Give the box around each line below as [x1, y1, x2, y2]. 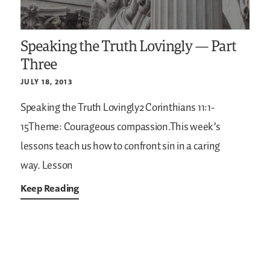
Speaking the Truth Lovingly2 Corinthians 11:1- [20, 99, 215, 116]
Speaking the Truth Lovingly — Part [20, 35, 237, 55]
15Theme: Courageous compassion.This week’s [20, 118, 221, 136]
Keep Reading [20, 181, 79, 194]
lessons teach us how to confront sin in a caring [20, 137, 221, 155]
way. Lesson [20, 157, 74, 174]
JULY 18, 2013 [20, 77, 72, 86]
